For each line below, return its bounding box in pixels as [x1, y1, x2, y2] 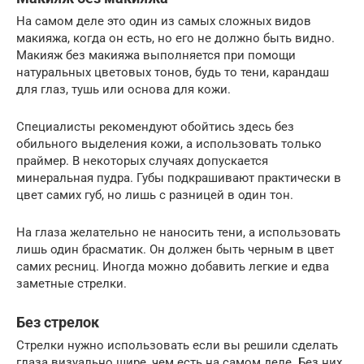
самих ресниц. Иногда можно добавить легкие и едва [16, 259, 329, 275]
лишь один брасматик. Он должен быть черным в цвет [16, 242, 334, 258]
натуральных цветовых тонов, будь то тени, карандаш [16, 65, 329, 80]
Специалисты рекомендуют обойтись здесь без [16, 119, 294, 135]
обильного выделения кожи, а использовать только [16, 136, 322, 152]
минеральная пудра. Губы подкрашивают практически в [16, 171, 341, 186]
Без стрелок [16, 314, 99, 331]
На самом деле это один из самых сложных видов [16, 14, 311, 29]
